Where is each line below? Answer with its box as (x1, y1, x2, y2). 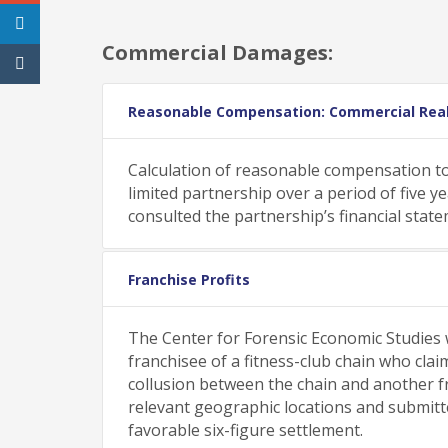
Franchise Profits (128, 269, 250, 289)
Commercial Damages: (102, 38, 333, 66)
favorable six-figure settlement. (128, 418, 363, 441)
